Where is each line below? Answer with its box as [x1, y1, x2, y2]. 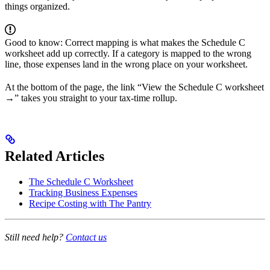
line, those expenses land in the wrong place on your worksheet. [5, 58, 248, 69]
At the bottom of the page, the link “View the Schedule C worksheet [5, 81, 264, 92]
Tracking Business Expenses [29, 187, 137, 198]
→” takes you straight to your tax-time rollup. [5, 92, 177, 103]
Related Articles [5, 148, 104, 164]
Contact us [66, 231, 107, 242]
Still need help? [5, 231, 66, 242]
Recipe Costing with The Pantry [29, 198, 151, 209]
